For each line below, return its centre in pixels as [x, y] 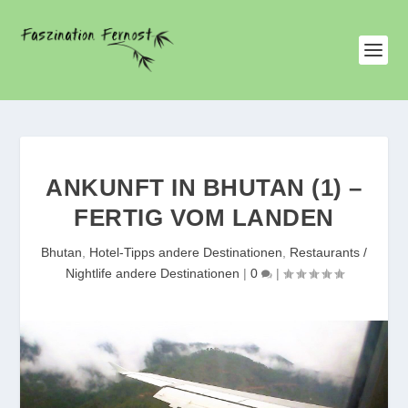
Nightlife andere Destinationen [152, 273]
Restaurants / [328, 252]
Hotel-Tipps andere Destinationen [186, 252]
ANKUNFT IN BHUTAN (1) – [204, 188]
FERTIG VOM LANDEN [204, 218]
